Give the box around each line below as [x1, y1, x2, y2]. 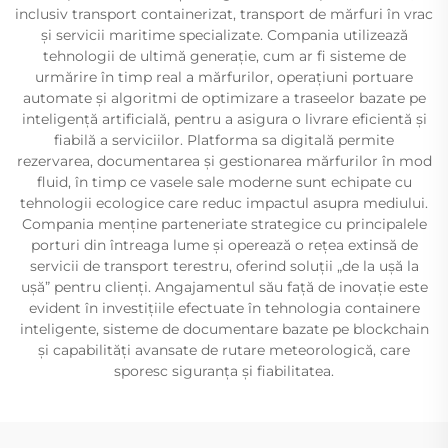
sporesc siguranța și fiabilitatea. [114, 361, 334, 380]
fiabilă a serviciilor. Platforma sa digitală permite [54, 130, 394, 149]
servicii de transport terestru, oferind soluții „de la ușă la [29, 256, 419, 275]
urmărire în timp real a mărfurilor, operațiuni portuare [35, 67, 413, 86]
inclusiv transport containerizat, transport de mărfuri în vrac [15, 4, 433, 23]
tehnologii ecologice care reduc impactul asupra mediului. [20, 193, 428, 212]
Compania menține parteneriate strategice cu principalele [21, 214, 427, 233]
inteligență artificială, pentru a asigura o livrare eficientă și [21, 109, 427, 128]
